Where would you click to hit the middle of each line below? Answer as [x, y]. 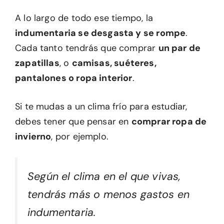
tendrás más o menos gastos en [109, 194]
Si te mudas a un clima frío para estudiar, [101, 106]
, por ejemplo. [80, 136]
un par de [179, 48]
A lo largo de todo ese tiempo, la [84, 18]
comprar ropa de [169, 121]
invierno [33, 136]
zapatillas [37, 63]
